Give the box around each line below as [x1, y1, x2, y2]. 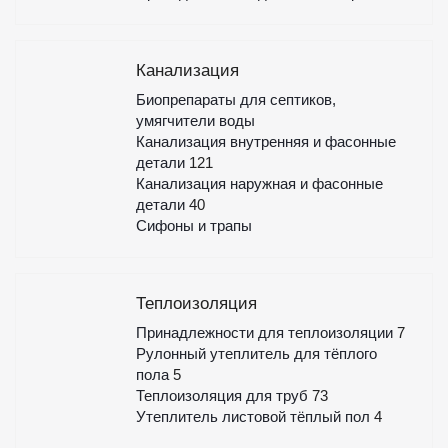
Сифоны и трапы [135, 217, 252, 234]
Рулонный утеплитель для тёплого [135, 345, 377, 362]
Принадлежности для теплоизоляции [135, 324, 397, 341]
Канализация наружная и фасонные [135, 175, 383, 192]
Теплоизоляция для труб [135, 387, 312, 404]
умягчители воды [135, 112, 255, 129]
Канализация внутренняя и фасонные [135, 133, 396, 150]
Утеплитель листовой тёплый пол [135, 408, 374, 425]
